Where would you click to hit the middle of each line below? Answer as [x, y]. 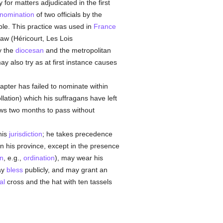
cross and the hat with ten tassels [58, 182]
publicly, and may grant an [65, 170]
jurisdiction [25, 134]
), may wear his [79, 158]
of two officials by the [68, 14]
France [105, 26]
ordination [39, 158]
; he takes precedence [77, 134]
